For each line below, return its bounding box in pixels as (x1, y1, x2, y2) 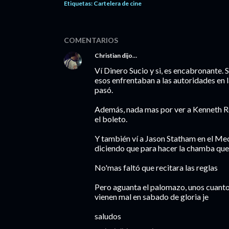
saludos (95, 211, 121, 221)
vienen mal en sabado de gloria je (95, 192, 209, 201)
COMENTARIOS (64, 36, 118, 44)
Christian (95, 52, 121, 59)
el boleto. (95, 114, 127, 124)
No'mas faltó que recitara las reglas (95, 163, 218, 172)
